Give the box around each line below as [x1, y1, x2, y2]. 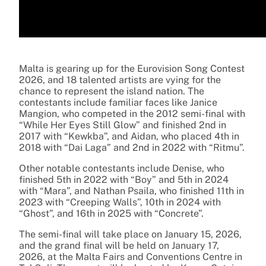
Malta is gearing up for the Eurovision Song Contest [19, 62, 245, 74]
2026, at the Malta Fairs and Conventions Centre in [19, 251, 242, 262]
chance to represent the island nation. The [19, 85, 204, 97]
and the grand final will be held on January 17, [19, 239, 219, 251]
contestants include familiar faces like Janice [19, 96, 217, 108]
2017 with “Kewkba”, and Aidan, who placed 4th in [19, 130, 239, 142]
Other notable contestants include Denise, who [19, 162, 224, 174]
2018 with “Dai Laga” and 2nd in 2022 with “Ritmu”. [19, 141, 245, 153]
